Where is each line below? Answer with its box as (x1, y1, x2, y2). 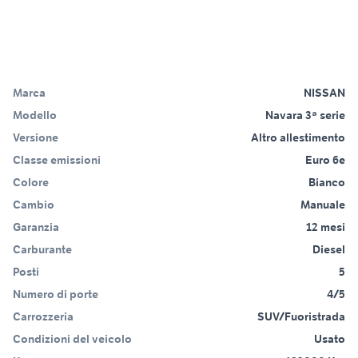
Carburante (13, 242, 72, 257)
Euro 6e (305, 153, 345, 168)
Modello (13, 108, 57, 123)
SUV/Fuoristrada (257, 309, 345, 324)
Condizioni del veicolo (13, 332, 132, 347)
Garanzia (13, 220, 59, 235)
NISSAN (304, 86, 345, 101)
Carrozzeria (13, 309, 74, 324)
